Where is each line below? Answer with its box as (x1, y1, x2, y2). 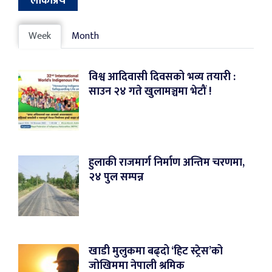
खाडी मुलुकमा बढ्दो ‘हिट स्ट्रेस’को (89, 242, 223, 260)
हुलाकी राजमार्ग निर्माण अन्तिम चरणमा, (89, 153, 245, 172)
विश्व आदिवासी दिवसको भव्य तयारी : (89, 67, 236, 86)
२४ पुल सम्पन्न (89, 168, 144, 186)
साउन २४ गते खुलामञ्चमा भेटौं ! (89, 82, 211, 101)
